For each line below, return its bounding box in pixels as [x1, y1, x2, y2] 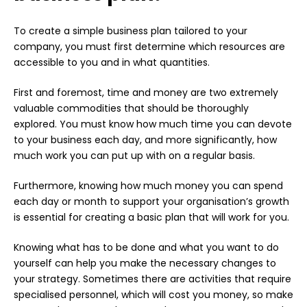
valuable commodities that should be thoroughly [14, 101, 249, 116]
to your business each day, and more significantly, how [14, 133, 277, 147]
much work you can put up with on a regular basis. [14, 149, 255, 163]
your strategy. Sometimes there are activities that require [14, 272, 291, 286]
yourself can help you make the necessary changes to [14, 256, 276, 271]
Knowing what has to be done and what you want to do [14, 241, 279, 255]
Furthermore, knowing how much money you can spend [14, 179, 283, 193]
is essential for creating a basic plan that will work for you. [14, 210, 289, 225]
